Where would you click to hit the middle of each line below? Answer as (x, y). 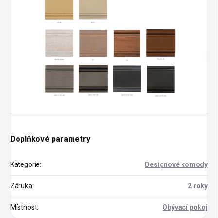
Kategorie (25, 165)
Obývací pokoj (185, 208)
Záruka (21, 186)
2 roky (198, 186)
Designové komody (176, 165)
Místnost (24, 208)
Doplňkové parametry (50, 139)
